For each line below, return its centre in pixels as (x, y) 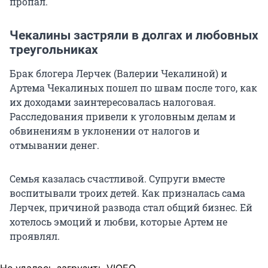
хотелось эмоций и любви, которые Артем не (118, 221)
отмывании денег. (54, 145)
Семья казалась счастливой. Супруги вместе (117, 178)
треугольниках (54, 49)
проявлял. (35, 236)
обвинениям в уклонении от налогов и (105, 130)
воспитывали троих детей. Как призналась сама (127, 193)
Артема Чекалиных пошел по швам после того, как (133, 87)
